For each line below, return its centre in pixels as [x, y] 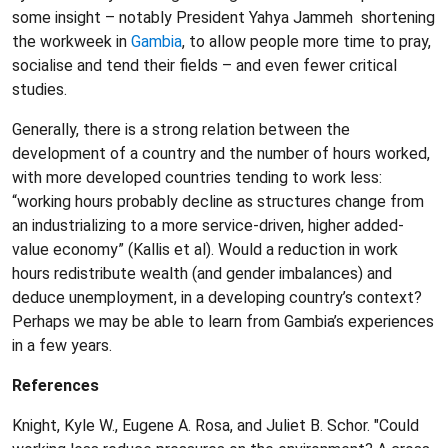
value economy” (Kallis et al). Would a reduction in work [205, 249]
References [55, 385]
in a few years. [62, 345]
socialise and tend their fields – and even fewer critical [204, 65]
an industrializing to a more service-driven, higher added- [208, 225]
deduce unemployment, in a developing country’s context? [217, 297]
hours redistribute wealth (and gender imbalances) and [202, 273]
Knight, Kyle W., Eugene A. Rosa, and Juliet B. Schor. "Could [215, 425]
